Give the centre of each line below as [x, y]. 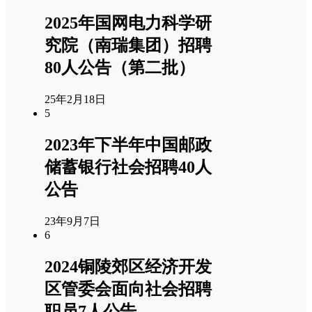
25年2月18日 [75, 100]
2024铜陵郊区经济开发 [128, 267]
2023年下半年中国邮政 [128, 145]
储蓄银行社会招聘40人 [128, 167]
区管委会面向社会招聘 [128, 289]
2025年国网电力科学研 [128, 23]
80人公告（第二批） [120, 68]
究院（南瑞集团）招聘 [128, 46]
